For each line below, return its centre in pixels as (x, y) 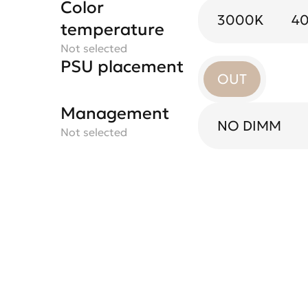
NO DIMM (249, 126)
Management (115, 113)
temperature (112, 30)
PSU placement (122, 67)
